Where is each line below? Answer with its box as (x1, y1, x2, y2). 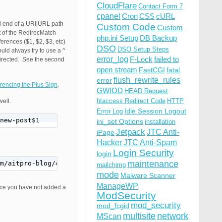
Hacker (97, 138, 122, 147)
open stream (97, 65, 137, 74)
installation (145, 118, 175, 125)
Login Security (113, 148, 174, 158)
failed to (154, 55, 179, 63)
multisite (123, 211, 156, 221)
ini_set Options (97, 117, 143, 125)
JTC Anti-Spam (123, 138, 177, 147)
